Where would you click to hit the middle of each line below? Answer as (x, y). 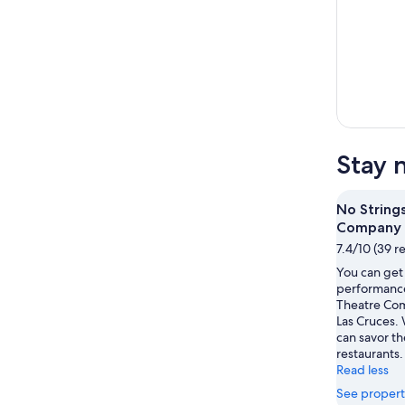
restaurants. (370, 354)
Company (369, 228)
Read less (363, 370)
